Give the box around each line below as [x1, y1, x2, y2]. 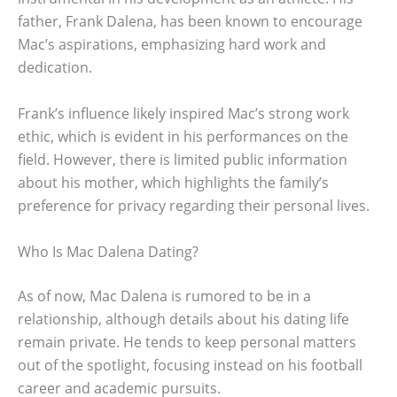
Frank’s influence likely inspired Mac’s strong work [18, 103, 349, 123]
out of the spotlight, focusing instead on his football [18, 354, 362, 375]
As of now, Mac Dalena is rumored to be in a [18, 285, 311, 306]
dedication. [18, 58, 92, 78]
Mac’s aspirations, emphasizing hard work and [18, 35, 326, 55]
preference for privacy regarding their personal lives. [18, 195, 370, 215]
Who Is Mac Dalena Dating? [18, 241, 198, 261]
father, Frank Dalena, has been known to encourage [18, 12, 362, 32]
